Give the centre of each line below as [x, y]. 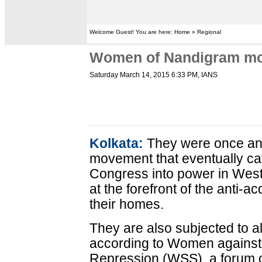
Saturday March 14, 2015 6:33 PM [144, 75]
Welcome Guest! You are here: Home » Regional [156, 32]
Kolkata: [117, 143]
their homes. [127, 204]
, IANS [208, 75]
